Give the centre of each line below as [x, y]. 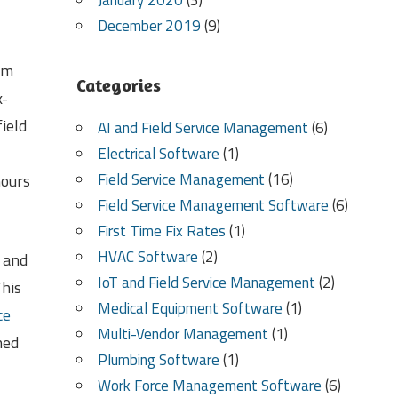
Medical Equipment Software [190, 309]
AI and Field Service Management [203, 128]
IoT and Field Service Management [206, 283]
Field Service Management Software [213, 206]
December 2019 [149, 26]
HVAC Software [147, 257]
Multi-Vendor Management [183, 334]
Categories [118, 85]
